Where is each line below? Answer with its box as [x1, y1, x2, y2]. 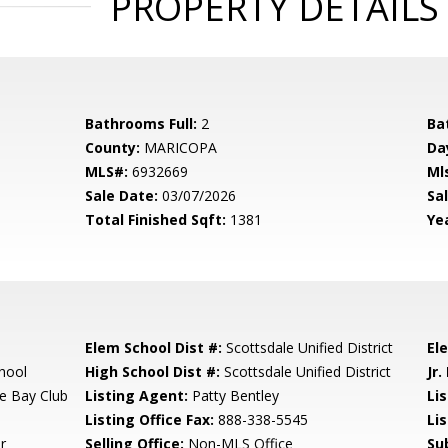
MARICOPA [140, 138, 218, 157]
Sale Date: [85, 186, 159, 205]
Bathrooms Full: [85, 114, 198, 133]
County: [85, 138, 141, 157]
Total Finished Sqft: [85, 210, 227, 229]
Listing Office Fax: [85, 410, 215, 429]
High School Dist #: [85, 362, 221, 381]
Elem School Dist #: [85, 338, 223, 357]
